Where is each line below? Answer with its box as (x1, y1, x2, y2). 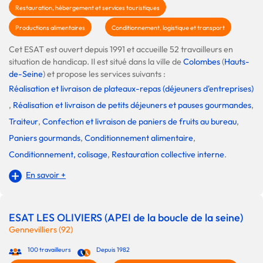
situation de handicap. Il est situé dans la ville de (9, 56, 183, 67)
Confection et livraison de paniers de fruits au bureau (42, 116, 237, 127)
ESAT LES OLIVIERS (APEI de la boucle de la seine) (9, 210, 243, 224)
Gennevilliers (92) (9, 224, 73, 235)
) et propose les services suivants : (43, 68, 166, 79)
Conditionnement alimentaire (85, 132, 193, 143)
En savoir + (26, 169, 66, 180)
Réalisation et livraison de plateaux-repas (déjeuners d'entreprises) (9, 83, 254, 94)
